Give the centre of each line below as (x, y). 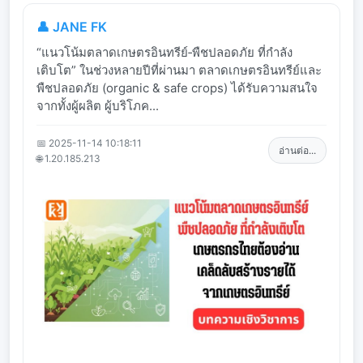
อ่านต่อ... (297, 151)
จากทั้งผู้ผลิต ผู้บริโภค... (98, 105)
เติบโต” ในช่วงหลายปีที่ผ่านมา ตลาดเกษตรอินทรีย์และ (179, 70)
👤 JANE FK (72, 26)
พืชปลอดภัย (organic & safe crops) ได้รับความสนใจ (177, 88)
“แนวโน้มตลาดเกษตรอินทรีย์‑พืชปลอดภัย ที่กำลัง (164, 52)
